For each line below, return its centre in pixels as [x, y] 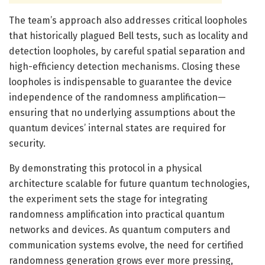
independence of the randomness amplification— [117, 97]
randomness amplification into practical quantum [117, 214]
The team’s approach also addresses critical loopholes [128, 20]
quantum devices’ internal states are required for [117, 128]
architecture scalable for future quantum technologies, [129, 183]
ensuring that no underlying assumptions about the [122, 112]
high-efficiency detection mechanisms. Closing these [125, 66]
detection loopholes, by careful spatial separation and [127, 51]
